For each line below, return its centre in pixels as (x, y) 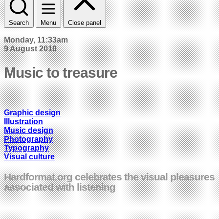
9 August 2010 (30, 48)
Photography (28, 139)
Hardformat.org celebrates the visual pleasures (109, 176)
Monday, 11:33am (36, 40)
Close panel (85, 22)
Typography (26, 148)
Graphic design (32, 112)
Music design (29, 130)
